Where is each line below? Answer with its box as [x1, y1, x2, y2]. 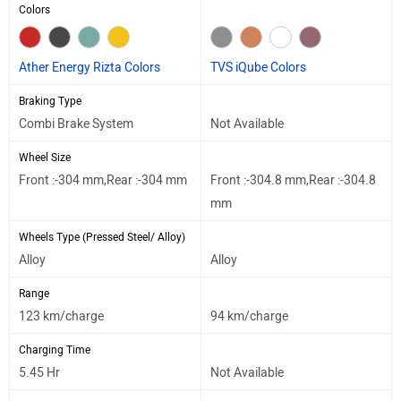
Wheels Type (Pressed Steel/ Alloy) [19, 230, 185, 243]
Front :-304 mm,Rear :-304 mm [19, 172, 187, 188]
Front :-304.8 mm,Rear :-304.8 [210, 172, 376, 188]
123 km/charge [19, 308, 104, 324]
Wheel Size [19, 150, 71, 164]
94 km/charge [210, 308, 288, 324]
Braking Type [19, 94, 81, 107]
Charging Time [19, 343, 90, 356]
